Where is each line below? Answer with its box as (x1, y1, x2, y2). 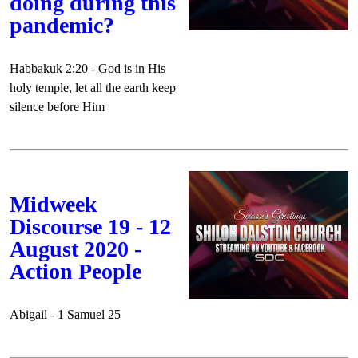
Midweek (10, 192, 97, 217)
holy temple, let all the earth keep (10, 81, 176, 94)
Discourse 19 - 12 (10, 214, 171, 239)
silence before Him (10, 100, 105, 113)
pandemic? (10, 13, 114, 38)
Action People (10, 259, 141, 284)
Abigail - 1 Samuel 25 (10, 308, 121, 321)
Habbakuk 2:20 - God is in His (10, 62, 165, 75)
